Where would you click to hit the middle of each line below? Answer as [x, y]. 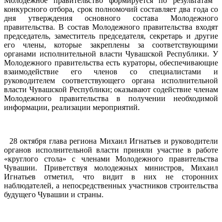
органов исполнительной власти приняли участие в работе [111, 150]
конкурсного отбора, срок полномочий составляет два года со [111, 9]
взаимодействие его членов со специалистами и [111, 71]
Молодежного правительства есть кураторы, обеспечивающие [111, 62]
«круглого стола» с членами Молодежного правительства [111, 159]
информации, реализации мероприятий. [72, 107]
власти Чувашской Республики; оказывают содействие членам [111, 89]
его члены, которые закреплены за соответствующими [111, 45]
